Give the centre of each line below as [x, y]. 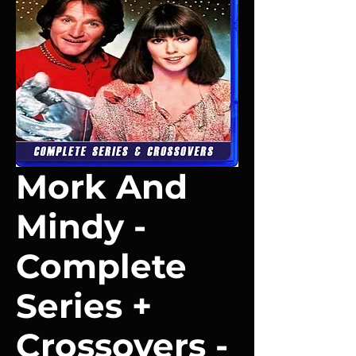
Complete [101, 266]
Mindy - [81, 226]
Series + [84, 306]
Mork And [102, 187]
